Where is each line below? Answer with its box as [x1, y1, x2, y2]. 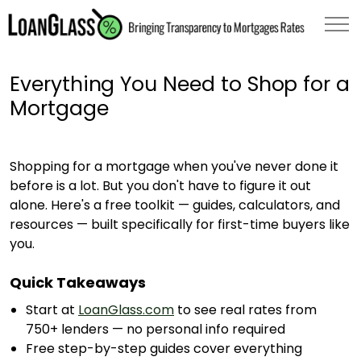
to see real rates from [174, 301, 317, 319]
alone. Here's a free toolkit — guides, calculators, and [10, 196, 340, 214]
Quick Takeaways [10, 272, 146, 293]
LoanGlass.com [78, 301, 174, 319]
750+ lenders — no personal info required [26, 320, 285, 338]
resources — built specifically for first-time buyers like [10, 215, 350, 234]
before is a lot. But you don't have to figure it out [10, 176, 311, 195]
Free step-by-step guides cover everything [26, 339, 302, 358]
